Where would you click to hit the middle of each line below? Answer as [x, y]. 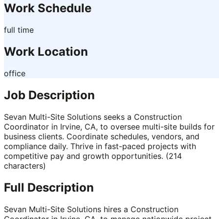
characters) [25, 165]
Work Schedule [48, 8]
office [15, 73]
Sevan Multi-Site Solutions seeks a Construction [93, 117]
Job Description [49, 95]
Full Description [49, 187]
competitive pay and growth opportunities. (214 [93, 156]
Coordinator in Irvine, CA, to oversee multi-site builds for [109, 126]
